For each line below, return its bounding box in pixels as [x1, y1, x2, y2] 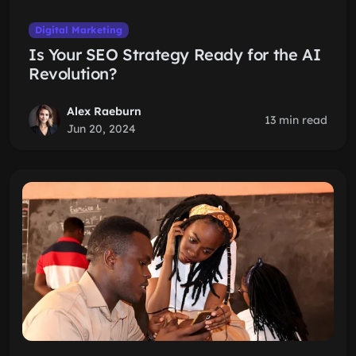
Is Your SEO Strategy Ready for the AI [29, 44, 321, 64]
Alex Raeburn [67, 104, 141, 118]
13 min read [265, 113, 327, 127]
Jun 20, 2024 [67, 122, 136, 136]
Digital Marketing [34, 24, 122, 36]
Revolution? [29, 64, 117, 83]
